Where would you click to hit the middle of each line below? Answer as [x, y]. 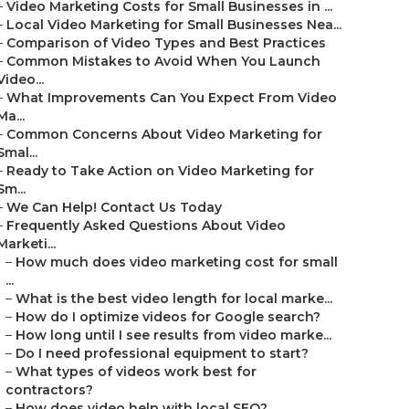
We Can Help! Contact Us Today [114, 207]
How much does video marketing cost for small [177, 262]
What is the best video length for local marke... [174, 299]
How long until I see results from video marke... [173, 335]
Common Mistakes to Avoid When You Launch [163, 61]
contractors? [49, 390]
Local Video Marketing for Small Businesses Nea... [174, 25]
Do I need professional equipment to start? [162, 353]
